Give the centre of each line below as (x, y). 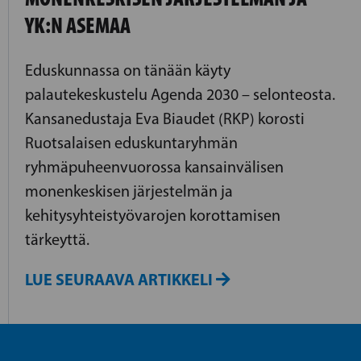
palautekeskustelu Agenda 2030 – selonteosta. (180, 94)
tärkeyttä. (57, 239)
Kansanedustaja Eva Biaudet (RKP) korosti (165, 118)
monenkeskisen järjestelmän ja (129, 191)
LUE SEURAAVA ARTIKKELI (120, 279)
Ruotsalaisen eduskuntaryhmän (131, 142)
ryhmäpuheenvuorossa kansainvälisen (154, 166)
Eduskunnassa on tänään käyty (128, 70)
